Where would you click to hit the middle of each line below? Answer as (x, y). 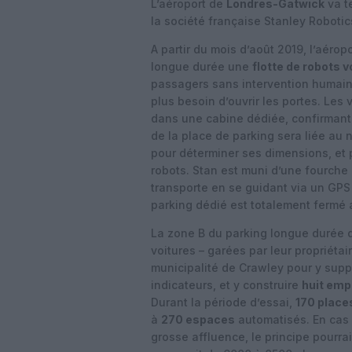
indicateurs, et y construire (226, 285)
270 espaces (198, 319)
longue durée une (202, 66)
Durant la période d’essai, (223, 302)
